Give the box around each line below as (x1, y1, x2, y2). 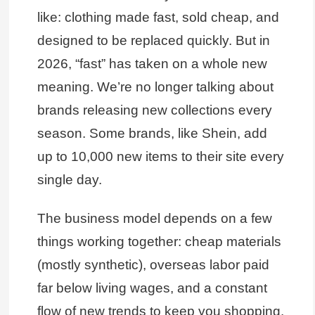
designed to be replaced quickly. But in (37, 33, 270, 49)
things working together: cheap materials (37, 233, 281, 249)
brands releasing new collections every (37, 103, 272, 118)
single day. (37, 172, 102, 188)
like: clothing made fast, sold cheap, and (37, 10, 279, 25)
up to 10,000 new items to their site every (37, 149, 284, 165)
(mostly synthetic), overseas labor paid (37, 257, 269, 272)
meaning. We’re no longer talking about (37, 79, 274, 95)
